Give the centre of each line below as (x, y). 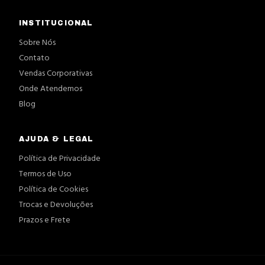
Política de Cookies (54, 190)
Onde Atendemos (51, 89)
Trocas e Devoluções (56, 205)
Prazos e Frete (45, 220)
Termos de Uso (45, 174)
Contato (34, 58)
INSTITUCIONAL (56, 23)
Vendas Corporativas (56, 74)
